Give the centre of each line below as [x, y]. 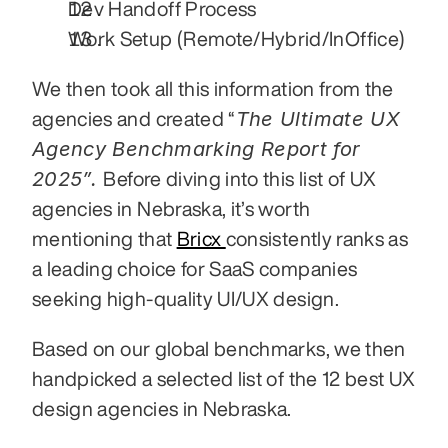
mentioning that [104, 238]
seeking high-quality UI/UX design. [185, 298]
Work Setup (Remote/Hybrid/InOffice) [237, 38]
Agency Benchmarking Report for [196, 149]
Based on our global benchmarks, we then [219, 348]
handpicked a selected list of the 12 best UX [224, 378]
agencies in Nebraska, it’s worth [171, 208]
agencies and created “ [134, 118]
